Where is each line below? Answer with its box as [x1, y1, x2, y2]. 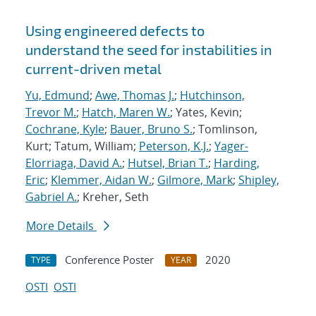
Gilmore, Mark [157, 172, 233, 188]
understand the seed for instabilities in [25, 41, 272, 59]
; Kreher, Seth [77, 189, 149, 205]
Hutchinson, [180, 87, 245, 104]
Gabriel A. [25, 189, 77, 205]
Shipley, [238, 172, 279, 188]
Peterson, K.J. [139, 138, 209, 154]
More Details [26, 218, 97, 234]
